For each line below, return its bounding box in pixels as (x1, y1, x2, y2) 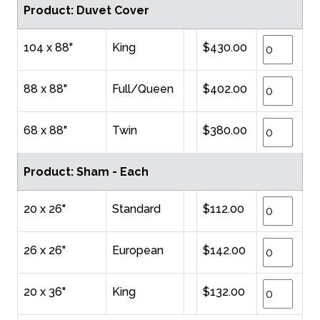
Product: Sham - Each (24, 165, 149, 179)
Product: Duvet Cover (24, 4, 149, 18)
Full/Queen (112, 82, 174, 96)
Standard (112, 202, 161, 216)
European (112, 244, 164, 258)
